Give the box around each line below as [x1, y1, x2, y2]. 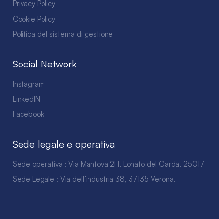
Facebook [13, 109, 44, 119]
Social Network [13, 57, 77, 70]
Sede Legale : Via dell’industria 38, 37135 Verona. [13, 174, 175, 184]
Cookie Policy [13, 14, 55, 23]
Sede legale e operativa [13, 137, 115, 150]
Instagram [13, 79, 45, 88]
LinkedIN [13, 94, 40, 104]
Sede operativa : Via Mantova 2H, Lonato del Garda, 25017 [13, 159, 204, 169]
